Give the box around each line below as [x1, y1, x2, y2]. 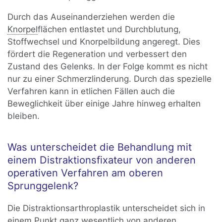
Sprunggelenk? [7, 179, 79, 192]
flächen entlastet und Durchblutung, [38, 24, 181, 34]
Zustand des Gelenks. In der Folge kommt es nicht [7, 61, 208, 71]
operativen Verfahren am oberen [7, 166, 164, 179]
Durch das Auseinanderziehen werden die [7, 11, 175, 22]
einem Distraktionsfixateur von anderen [7, 153, 196, 166]
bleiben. [7, 111, 40, 121]
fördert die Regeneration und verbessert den [7, 49, 187, 59]
